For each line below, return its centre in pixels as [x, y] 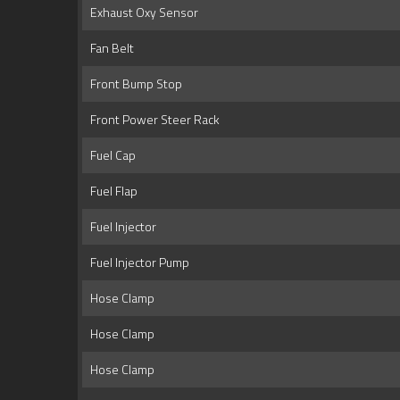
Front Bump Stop [133, 84]
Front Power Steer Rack [152, 120]
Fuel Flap [111, 191]
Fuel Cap [110, 155]
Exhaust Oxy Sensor [142, 12]
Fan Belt [109, 48]
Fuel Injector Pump [137, 262]
